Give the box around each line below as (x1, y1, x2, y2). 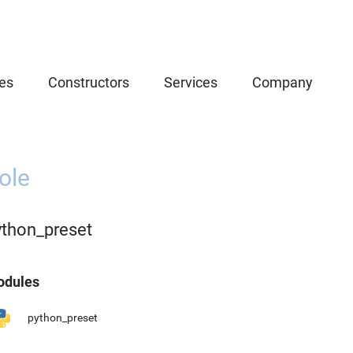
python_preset (28, 311, 98, 324)
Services (164, 74, 217, 91)
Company (252, 74, 313, 91)
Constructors (48, 74, 129, 91)
